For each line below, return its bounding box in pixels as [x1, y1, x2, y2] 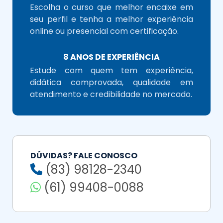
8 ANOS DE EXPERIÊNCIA [63, 51, 160, 63]
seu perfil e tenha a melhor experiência [30, 13, 193, 25]
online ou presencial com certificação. [30, 25, 179, 37]
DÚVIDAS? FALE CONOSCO [30, 149, 138, 161]
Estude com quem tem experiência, [30, 64, 193, 76]
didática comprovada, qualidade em [30, 76, 193, 88]
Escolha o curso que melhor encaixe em [30, 1, 193, 13]
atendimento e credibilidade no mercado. [30, 88, 193, 100]
